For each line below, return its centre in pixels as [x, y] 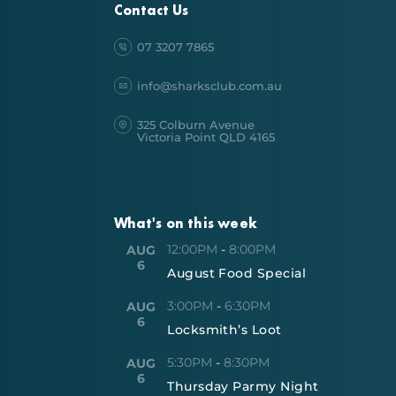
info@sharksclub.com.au [210, 86]
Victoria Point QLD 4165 [206, 137]
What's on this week [186, 223]
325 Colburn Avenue [196, 124]
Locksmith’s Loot [225, 329]
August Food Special [237, 273]
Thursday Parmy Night [243, 386]
